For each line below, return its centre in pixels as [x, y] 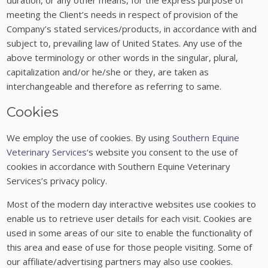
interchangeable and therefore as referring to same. [114, 86]
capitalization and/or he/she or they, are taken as [108, 72]
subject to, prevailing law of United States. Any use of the [125, 43]
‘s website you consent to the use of [162, 152]
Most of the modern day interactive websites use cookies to [132, 204]
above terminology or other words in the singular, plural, [123, 58]
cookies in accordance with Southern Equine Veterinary [119, 166]
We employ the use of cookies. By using [90, 137]
